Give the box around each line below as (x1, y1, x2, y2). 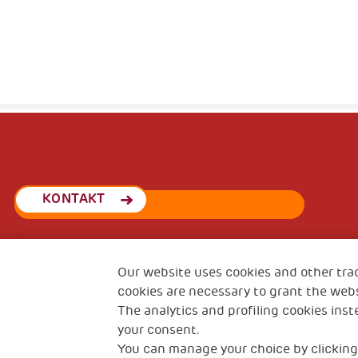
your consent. (117, 322, 200, 338)
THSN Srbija (14, 265, 82, 280)
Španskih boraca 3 (14, 280, 117, 296)
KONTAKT (42, 191, 105, 208)
